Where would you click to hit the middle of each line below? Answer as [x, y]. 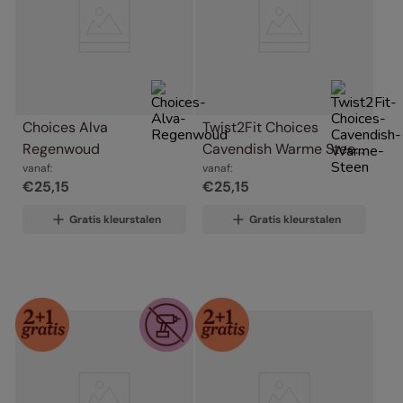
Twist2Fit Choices [260, 128]
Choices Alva [65, 128]
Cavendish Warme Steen [283, 149]
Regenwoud [61, 149]
